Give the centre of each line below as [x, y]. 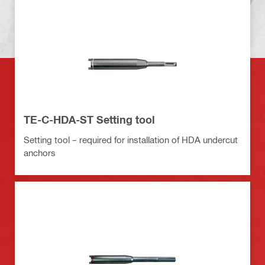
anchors [40, 152]
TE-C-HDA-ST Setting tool [89, 119]
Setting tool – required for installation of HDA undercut [131, 139]
